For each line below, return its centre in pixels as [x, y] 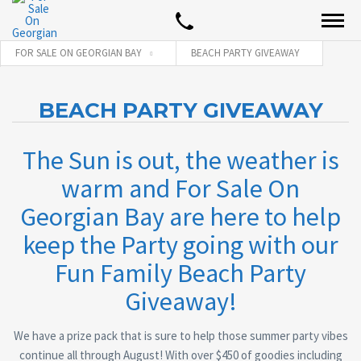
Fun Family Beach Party [180, 273]
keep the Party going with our [180, 245]
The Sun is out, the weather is [180, 160]
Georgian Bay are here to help [180, 217]
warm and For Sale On [180, 189]
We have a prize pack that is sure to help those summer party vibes [180, 336]
